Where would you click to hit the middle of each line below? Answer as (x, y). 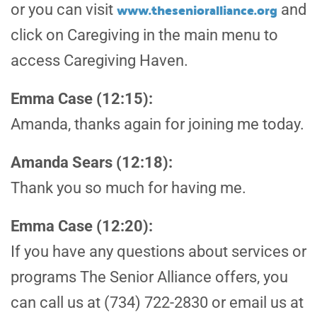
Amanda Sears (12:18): (92, 163)
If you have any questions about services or (158, 252)
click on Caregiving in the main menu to (144, 35)
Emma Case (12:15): (82, 99)
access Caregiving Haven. (99, 61)
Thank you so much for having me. (128, 188)
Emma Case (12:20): (82, 226)
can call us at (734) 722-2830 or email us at (157, 303)
